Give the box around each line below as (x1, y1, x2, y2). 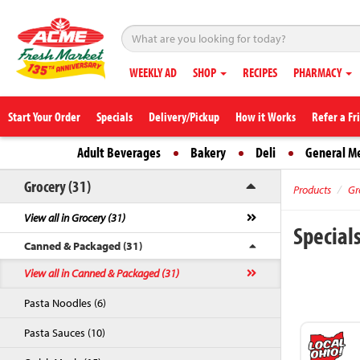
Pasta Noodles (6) (24, 296, 106, 310)
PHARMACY (293, 64, 344, 80)
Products (293, 182, 331, 197)
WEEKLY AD (129, 64, 177, 80)
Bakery (190, 143, 226, 162)
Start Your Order (8, 108, 80, 125)
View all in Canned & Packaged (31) (24, 266, 179, 280)
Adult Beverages (77, 143, 161, 162)
